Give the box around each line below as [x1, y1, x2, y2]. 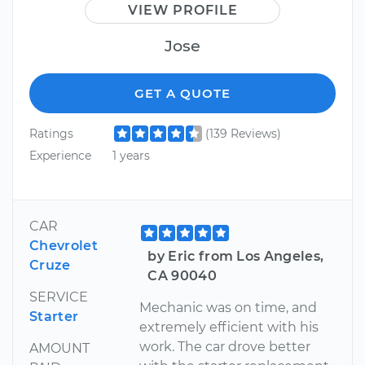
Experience [29, 148, 91, 164]
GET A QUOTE [134, 85, 231, 101]
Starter [29, 308, 79, 324]
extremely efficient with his [139, 319, 319, 335]
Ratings [29, 125, 73, 141]
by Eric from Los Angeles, [147, 248, 324, 264]
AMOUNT [29, 340, 90, 356]
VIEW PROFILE [127, 2, 238, 18]
